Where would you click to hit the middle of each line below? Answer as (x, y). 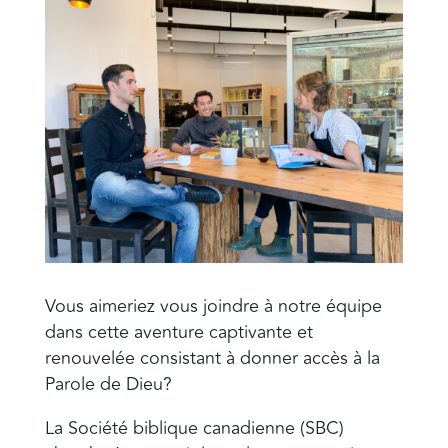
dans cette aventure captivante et (178, 331)
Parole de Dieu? (108, 383)
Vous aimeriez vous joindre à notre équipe (213, 305)
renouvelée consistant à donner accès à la (212, 357)
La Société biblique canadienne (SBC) (194, 427)
